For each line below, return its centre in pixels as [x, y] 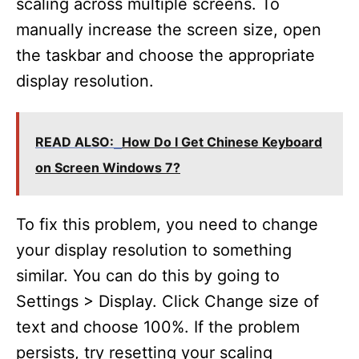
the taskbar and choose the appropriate [165, 55]
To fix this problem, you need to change [167, 224]
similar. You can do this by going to [148, 275]
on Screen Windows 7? [108, 167]
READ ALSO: [75, 141]
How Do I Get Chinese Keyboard [222, 141]
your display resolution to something [154, 250]
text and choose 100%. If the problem [158, 327]
